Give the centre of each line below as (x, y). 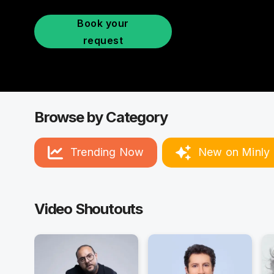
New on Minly (234, 152)
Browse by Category (101, 117)
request (103, 40)
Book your (103, 23)
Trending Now (107, 152)
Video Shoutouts (88, 209)
